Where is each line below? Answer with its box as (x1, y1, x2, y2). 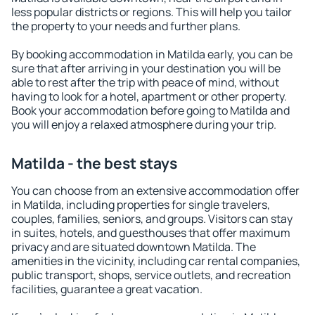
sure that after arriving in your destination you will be (11, 60, 281, 76)
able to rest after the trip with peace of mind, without (11, 75, 279, 90)
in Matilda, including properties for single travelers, (11, 197, 270, 212)
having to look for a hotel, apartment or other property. (11, 89, 287, 104)
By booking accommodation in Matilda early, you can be (11, 46, 292, 62)
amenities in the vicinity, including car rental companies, (11, 253, 300, 269)
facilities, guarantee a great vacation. (11, 281, 202, 297)
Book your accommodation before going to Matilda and (11, 103, 290, 118)
